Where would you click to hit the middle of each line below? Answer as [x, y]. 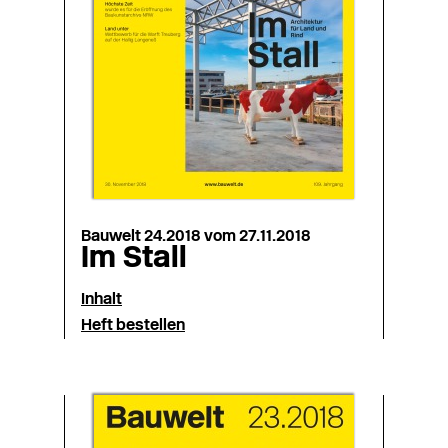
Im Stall [134, 259]
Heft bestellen [133, 326]
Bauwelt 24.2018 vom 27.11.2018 [196, 237]
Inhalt [101, 300]
